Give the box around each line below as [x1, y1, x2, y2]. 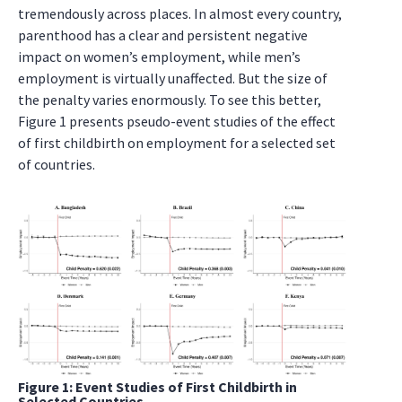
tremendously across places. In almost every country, [18, 4, 342, 22]
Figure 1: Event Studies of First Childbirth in [18, 378, 297, 397]
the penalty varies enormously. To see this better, [18, 91, 321, 109]
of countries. [18, 155, 95, 173]
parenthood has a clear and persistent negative [18, 26, 308, 44]
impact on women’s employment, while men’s [18, 48, 301, 66]
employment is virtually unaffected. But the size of [18, 69, 328, 87]
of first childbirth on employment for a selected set [18, 134, 336, 152]
